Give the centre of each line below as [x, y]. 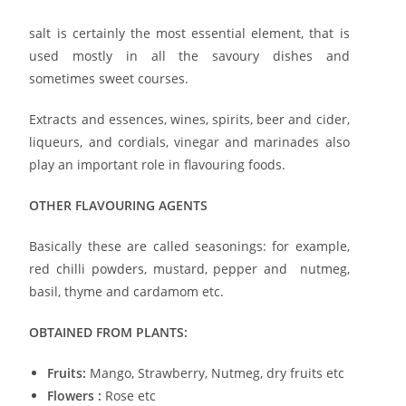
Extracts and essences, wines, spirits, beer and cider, [189, 119]
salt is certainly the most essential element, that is [189, 33]
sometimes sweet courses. [109, 78]
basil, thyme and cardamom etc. [127, 291]
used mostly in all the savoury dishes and [189, 55]
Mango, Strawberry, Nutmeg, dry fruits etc [216, 372]
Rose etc [129, 395]
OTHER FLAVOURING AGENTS [119, 205]
